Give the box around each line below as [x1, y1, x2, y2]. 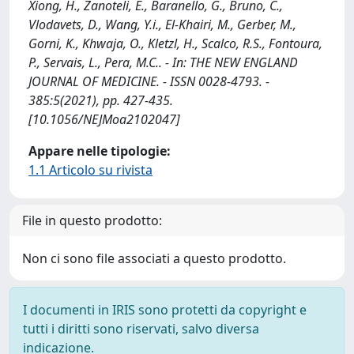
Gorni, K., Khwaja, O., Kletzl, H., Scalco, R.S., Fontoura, [28, 35, 322, 52]
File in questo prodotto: [22, 212, 162, 229]
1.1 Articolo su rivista [28, 161, 153, 179]
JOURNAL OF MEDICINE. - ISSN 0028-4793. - [28, 73, 269, 90]
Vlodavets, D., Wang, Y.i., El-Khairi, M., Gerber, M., [28, 16, 296, 33]
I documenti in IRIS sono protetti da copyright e [23, 301, 307, 318]
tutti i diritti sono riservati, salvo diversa [23, 320, 259, 337]
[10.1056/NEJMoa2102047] [28, 111, 180, 128]
